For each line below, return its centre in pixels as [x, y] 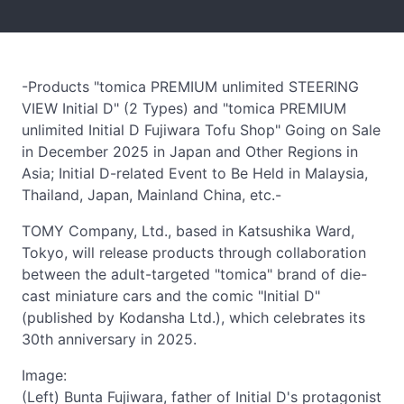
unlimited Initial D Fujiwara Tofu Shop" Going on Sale [201, 130]
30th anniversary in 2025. [109, 339]
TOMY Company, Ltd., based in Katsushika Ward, [188, 231]
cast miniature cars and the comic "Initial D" [171, 296]
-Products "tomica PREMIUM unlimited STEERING [190, 87]
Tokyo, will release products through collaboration [194, 252]
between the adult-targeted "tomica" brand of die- [194, 274]
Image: [44, 375]
